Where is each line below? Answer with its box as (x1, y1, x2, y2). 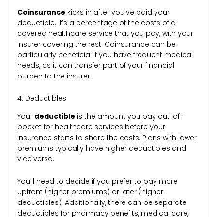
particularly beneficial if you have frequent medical (17, 49, 193, 60)
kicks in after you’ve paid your (65, 7, 170, 17)
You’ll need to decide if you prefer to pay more (17, 176, 178, 186)
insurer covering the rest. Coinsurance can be (17, 39, 176, 49)
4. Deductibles (17, 93, 66, 104)
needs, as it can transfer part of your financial (17, 60, 174, 70)
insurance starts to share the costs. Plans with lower (17, 132, 197, 142)
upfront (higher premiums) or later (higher (17, 187, 163, 197)
